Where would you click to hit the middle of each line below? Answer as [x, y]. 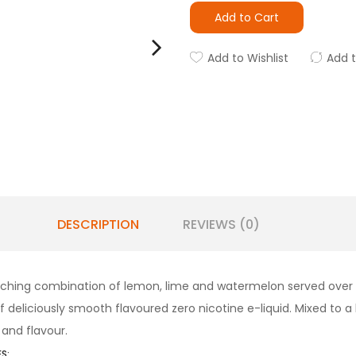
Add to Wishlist [248, 58]
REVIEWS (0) [221, 224]
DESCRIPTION [98, 224]
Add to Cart [247, 17]
